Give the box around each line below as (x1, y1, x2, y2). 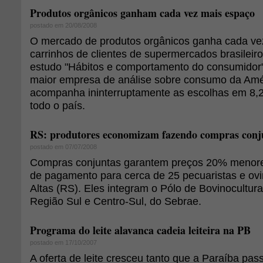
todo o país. (30, 99, 85, 112)
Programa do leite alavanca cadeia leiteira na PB (30, 222, 251, 238)
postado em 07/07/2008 (30, 143, 97, 150)
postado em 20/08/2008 (30, 22, 97, 29)
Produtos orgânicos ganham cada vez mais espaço (30, 5, 255, 21)
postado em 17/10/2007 (30, 239, 97, 246)
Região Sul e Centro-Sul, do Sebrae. (30, 195, 201, 207)
